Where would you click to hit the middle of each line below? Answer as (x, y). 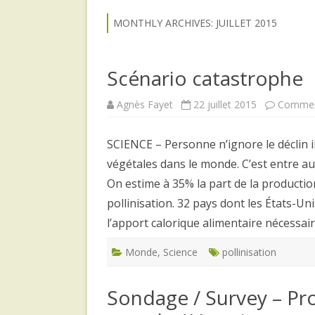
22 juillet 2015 (225, 104)
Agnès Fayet (145, 104)
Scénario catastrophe (205, 78)
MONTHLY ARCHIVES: (165, 22)
